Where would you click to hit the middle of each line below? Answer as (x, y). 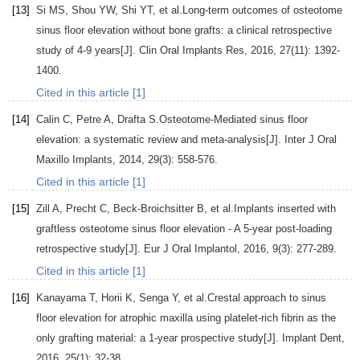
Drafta (131, 120)
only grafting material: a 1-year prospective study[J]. (159, 338)
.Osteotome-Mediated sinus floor (232, 120)
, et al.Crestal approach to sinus (252, 298)
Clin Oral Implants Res (192, 51)
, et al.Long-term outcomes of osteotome (247, 10)
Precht (81, 209)
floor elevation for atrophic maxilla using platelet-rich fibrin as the (186, 318)
